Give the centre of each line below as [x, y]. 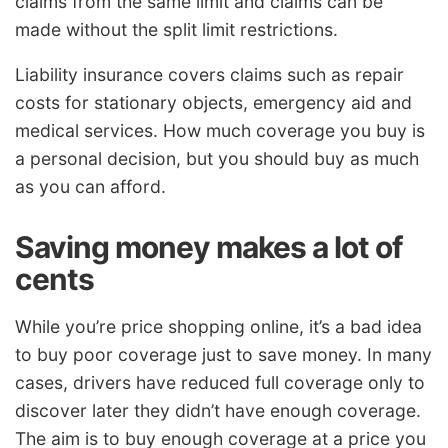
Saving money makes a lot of [209, 247]
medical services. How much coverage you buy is [220, 131]
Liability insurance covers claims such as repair [209, 75]
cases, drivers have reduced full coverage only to [220, 382]
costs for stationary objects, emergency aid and [213, 103]
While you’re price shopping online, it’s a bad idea [218, 326]
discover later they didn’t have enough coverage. [218, 410]
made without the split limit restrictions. [176, 29]
